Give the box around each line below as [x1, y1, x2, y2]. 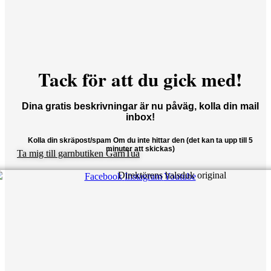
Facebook [84, 171, 122, 182]
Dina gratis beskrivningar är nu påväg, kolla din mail [21, 101, 259, 112]
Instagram [124, 171, 162, 182]
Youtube [163, 171, 196, 182]
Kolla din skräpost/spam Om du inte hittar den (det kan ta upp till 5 [27, 136, 253, 145]
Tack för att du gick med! [38, 65, 242, 94]
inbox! [125, 112, 155, 123]
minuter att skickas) [105, 145, 175, 154]
